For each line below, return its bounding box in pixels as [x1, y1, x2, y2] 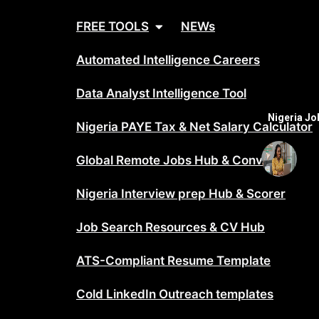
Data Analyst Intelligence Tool [76, 86, 246, 100]
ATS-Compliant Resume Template [76, 253, 271, 268]
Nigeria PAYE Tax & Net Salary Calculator [76, 120, 313, 134]
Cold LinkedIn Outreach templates [76, 287, 273, 301]
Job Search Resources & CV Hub [76, 220, 265, 234]
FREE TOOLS [76, 19, 149, 33]
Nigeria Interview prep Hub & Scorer [76, 187, 286, 201]
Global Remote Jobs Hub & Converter [76, 153, 292, 167]
